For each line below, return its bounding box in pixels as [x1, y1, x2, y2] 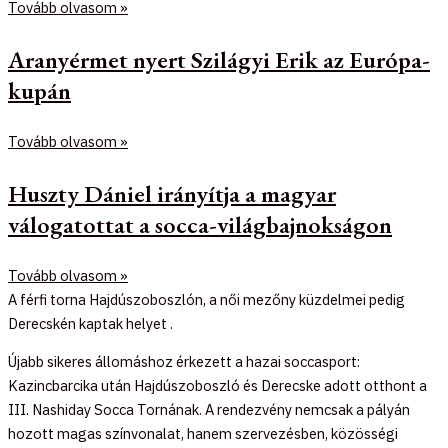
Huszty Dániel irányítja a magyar [8, 177, 336, 209]
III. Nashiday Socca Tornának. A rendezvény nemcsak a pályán [8, 400, 410, 420]
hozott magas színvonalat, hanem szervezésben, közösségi [8, 424, 398, 444]
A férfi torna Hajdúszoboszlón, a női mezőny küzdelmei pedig [8, 289, 405, 309]
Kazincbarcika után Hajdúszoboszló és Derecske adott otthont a [8, 376, 427, 396]
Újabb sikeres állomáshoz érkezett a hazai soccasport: [8, 352, 360, 372]
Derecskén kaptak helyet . [8, 313, 173, 333]
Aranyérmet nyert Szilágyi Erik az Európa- [8, 43, 430, 75]
